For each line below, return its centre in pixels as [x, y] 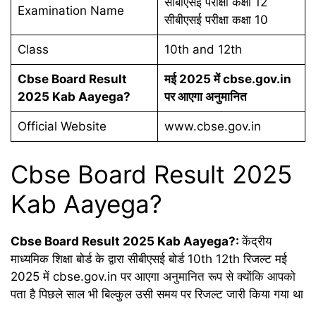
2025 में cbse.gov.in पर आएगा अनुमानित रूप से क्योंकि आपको [153, 276]
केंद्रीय [257, 241]
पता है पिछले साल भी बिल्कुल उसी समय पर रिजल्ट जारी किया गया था [157, 294]
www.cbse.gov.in [212, 126]
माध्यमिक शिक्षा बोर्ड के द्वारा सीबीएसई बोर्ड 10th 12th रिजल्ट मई [149, 259]
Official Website [62, 126]
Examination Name [71, 10]
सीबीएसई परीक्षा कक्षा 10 [216, 19]
